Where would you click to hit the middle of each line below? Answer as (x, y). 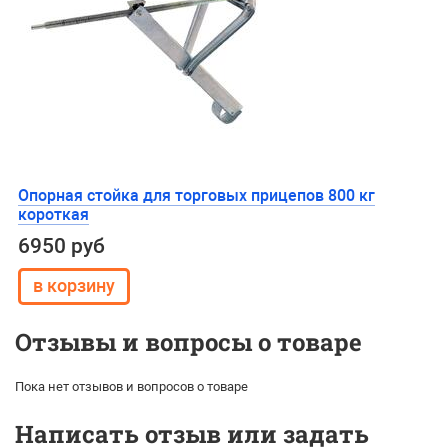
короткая (53, 214)
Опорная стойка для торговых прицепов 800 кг (196, 195)
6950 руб (61, 246)
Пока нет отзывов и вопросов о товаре (131, 386)
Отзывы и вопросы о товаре (188, 342)
